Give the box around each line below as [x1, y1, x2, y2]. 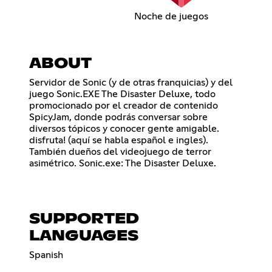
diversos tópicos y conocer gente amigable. [29, 124, 219, 134]
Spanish [29, 250, 63, 260]
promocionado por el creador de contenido [29, 101, 218, 111]
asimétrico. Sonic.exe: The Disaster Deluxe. [29, 158, 216, 169]
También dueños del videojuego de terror [29, 147, 211, 157]
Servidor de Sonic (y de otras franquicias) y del [29, 78, 233, 88]
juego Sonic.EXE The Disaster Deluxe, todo [29, 89, 216, 100]
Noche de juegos [134, 12, 208, 22]
